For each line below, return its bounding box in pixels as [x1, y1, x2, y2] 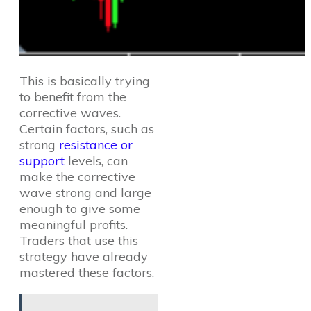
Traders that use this [19, 233, 138, 249]
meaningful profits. [19, 217, 128, 233]
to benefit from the [19, 89, 126, 105]
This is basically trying [19, 73, 150, 89]
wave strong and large [19, 185, 151, 201]
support [19, 153, 65, 169]
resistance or [59, 137, 133, 153]
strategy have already [19, 249, 148, 264]
